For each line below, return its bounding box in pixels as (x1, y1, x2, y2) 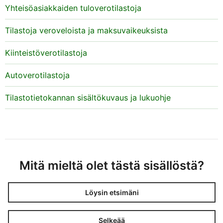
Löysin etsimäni (85, 188, 139, 197)
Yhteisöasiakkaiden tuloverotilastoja (5, 3, 141, 13)
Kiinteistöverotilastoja (5, 48, 87, 58)
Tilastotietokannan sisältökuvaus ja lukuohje (5, 93, 171, 103)
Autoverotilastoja (5, 70, 70, 81)
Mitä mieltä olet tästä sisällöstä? (19, 158, 204, 173)
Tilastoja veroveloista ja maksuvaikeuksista (5, 25, 168, 36)
